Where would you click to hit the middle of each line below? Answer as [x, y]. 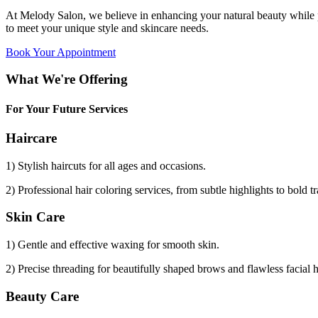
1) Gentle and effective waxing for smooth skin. [113, 245]
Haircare [31, 138]
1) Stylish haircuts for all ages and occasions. [106, 165]
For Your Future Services [67, 109]
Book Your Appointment [61, 52]
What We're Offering [67, 79]
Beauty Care [42, 296]
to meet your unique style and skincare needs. [107, 28]
